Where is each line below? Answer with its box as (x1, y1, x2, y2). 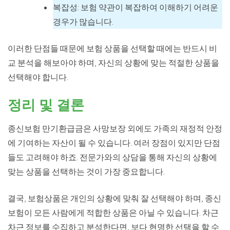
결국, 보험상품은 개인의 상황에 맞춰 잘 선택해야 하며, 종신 (8, 193, 221, 203)
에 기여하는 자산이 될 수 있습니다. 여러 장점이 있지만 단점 (8, 137, 220, 148)
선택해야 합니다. (8, 71, 68, 82)
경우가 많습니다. (53, 16, 113, 27)
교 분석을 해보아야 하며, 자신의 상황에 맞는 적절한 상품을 (8, 57, 219, 68)
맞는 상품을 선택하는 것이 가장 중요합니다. (8, 166, 165, 177)
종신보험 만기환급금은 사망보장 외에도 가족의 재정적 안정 (8, 123, 222, 133)
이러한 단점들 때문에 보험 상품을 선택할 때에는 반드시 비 (8, 43, 217, 53)
